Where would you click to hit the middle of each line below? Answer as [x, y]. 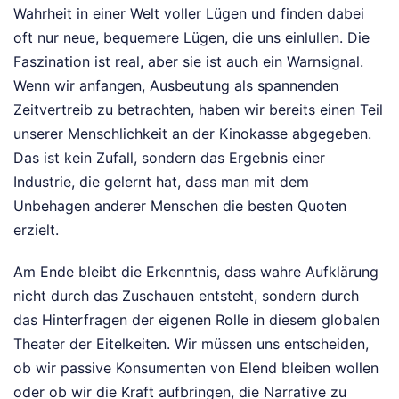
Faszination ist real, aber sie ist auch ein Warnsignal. [188, 62]
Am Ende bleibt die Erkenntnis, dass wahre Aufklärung [196, 272]
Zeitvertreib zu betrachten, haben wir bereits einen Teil [198, 110]
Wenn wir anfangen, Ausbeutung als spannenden [176, 86]
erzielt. [36, 230]
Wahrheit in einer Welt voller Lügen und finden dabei [189, 14]
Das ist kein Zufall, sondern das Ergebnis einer [169, 158]
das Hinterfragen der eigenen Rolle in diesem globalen [196, 320]
